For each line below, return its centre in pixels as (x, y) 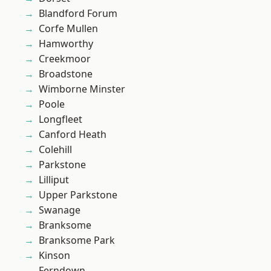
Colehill (55, 150)
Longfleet (60, 119)
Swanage (60, 210)
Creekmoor (65, 59)
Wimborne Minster (82, 89)
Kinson (54, 256)
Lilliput (54, 180)
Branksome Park (77, 240)
